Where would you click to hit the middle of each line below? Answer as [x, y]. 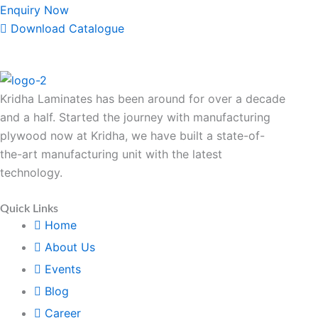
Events [63, 269]
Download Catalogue [67, 29]
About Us [70, 247]
